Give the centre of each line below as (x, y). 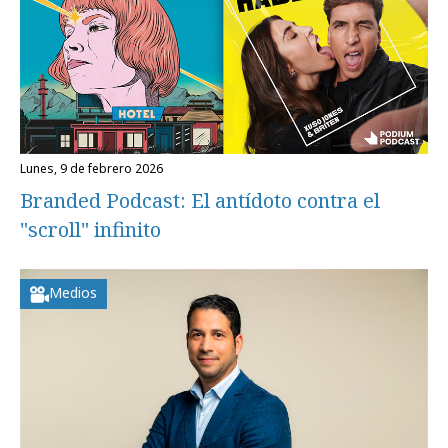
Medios (73, 292)
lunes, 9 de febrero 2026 (94, 168)
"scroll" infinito (90, 229)
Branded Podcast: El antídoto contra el (200, 200)
